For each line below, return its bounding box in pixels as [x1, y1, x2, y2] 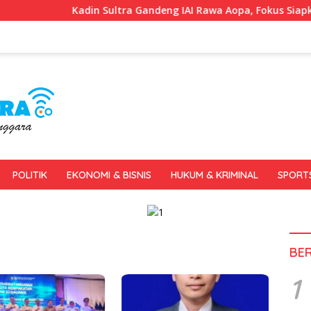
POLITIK [12, 169, 47, 182]
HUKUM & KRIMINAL [171, 169, 258, 182]
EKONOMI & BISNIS [67, 169, 151, 182]
